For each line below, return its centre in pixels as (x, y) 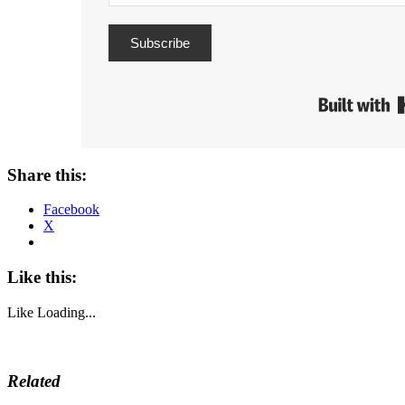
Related (34, 381)
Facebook (71, 210)
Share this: (47, 174)
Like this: (42, 278)
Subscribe (160, 43)
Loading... (66, 312)
